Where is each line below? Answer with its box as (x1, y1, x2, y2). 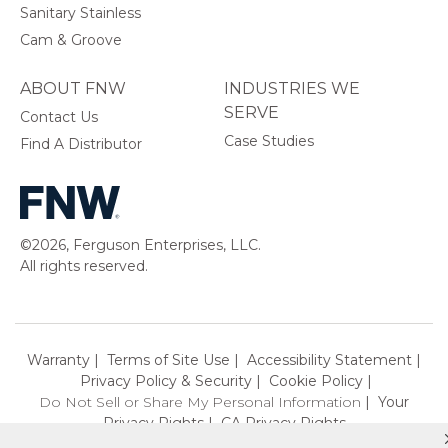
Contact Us (20, 107, 98, 126)
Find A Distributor (20, 134, 142, 153)
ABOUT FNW (20, 78, 126, 98)
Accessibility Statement (247, 350, 412, 369)
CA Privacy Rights (220, 413, 346, 432)
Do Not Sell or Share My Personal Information (39, 392, 361, 411)
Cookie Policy (269, 371, 363, 390)
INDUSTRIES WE (224, 78, 360, 98)
